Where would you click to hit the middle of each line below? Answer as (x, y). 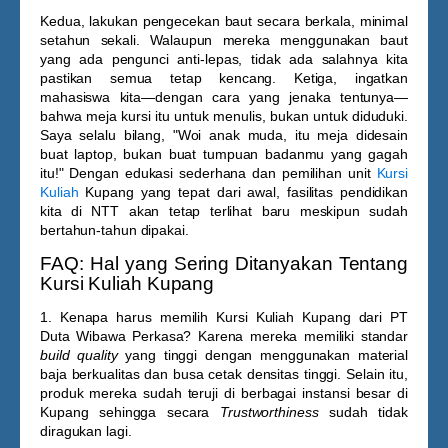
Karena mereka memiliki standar (300, 336)
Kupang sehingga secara (130, 412)
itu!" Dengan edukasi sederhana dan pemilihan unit (208, 173)
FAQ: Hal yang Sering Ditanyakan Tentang (224, 263)
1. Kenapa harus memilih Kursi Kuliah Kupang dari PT (224, 317)
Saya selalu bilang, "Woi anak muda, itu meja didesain (224, 135)
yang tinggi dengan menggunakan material (263, 355)
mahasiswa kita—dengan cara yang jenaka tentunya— (224, 97)
